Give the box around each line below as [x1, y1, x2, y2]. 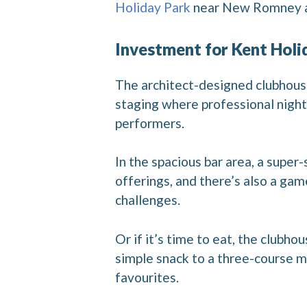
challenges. [115, 192, 180, 208]
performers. [115, 114, 184, 131]
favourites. [115, 269, 179, 286]
